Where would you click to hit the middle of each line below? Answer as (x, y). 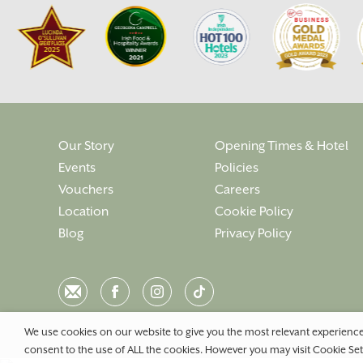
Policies (237, 168)
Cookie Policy (254, 211)
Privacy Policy (254, 233)
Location (83, 211)
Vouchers (86, 190)
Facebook (129, 288)
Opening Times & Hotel (282, 146)
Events (77, 168)
